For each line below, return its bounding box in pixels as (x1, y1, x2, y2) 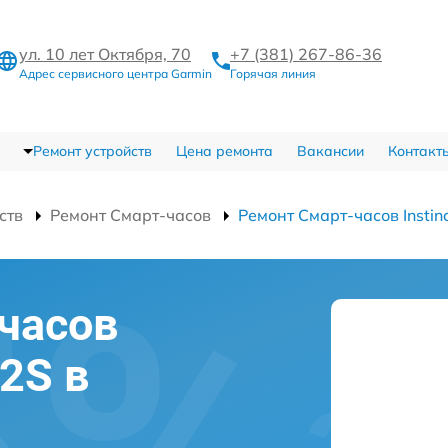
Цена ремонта (175, 142, 273, 160)
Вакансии (296, 142, 364, 160)
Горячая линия (230, 65, 316, 81)
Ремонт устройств (32, 142, 152, 160)
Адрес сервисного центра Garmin (19, 65, 212, 81)
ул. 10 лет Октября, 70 (19, 43, 191, 64)
